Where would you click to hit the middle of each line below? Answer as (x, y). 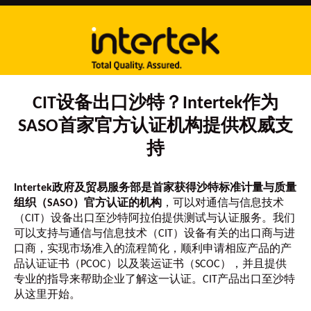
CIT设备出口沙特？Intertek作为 (155, 104)
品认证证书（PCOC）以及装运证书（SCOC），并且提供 (150, 264)
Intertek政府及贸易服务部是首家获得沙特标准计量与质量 (155, 188)
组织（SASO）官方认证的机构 (88, 203)
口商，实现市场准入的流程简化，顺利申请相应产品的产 (153, 249)
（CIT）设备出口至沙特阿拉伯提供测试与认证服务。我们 (154, 219)
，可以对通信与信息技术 (223, 203)
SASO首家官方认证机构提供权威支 (155, 127)
